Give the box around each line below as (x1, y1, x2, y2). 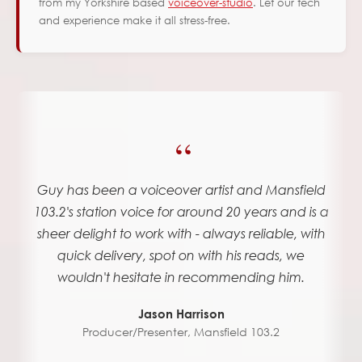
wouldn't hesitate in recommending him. (57, 269, 305, 285)
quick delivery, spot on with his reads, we (57, 247, 305, 263)
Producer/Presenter (82, 324, 187, 340)
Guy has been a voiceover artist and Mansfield (36, 182, 326, 198)
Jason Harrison (137, 306, 225, 322)
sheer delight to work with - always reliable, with (36, 225, 326, 242)
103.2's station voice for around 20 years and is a (33, 204, 329, 220)
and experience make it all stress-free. (39, 14, 230, 28)
